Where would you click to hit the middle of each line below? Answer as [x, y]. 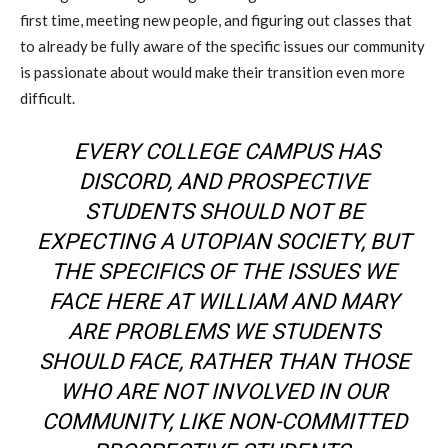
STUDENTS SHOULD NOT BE [224, 212]
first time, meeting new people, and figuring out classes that [216, 20]
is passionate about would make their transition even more [212, 72]
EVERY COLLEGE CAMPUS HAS [224, 152]
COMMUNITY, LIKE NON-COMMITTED [224, 422]
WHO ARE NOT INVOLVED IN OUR [224, 392]
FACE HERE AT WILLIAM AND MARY [224, 302]
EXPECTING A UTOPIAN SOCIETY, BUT [224, 242]
